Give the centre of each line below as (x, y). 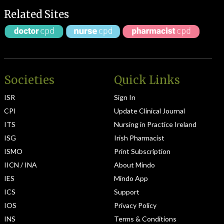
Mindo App (131, 178)
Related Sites (36, 14)
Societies (29, 80)
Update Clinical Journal (149, 111)
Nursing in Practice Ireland (155, 124)
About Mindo (134, 165)
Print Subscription (142, 151)
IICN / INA (20, 165)
